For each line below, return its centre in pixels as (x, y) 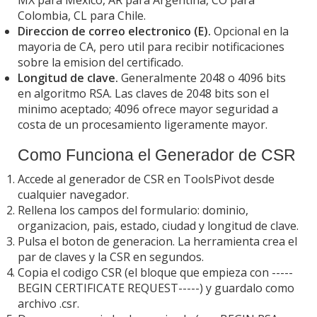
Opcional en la (250, 31)
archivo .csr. (48, 303)
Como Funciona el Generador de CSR (157, 155)
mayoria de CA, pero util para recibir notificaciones (151, 46)
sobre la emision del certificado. (100, 62)
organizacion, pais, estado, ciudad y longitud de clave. (158, 225)
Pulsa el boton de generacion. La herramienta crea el (157, 241)
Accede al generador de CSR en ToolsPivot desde (146, 179)
